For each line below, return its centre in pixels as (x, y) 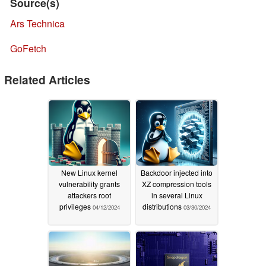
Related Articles (47, 80)
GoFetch (28, 49)
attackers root (89, 195)
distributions (163, 207)
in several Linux (177, 195)
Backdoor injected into (177, 173)
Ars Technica (37, 24)
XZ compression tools (177, 184)
